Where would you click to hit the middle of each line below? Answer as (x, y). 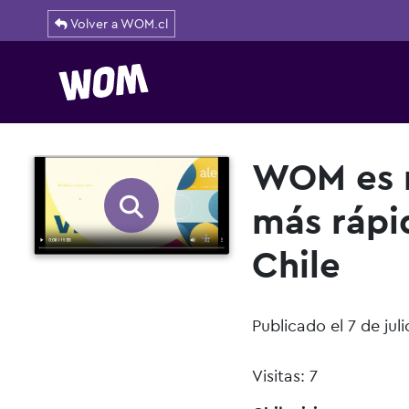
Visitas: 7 (285, 376)
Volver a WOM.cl (118, 24)
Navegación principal (178, 98)
